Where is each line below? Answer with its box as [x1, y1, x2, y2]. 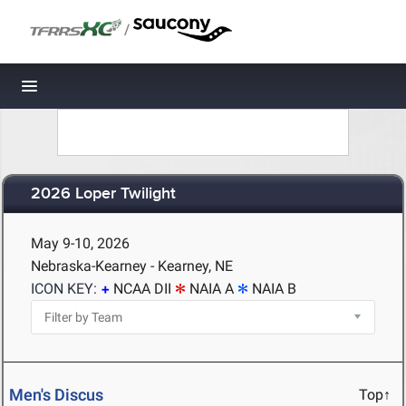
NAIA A [189, 280, 234, 297]
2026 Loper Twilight [31, 184, 176, 205]
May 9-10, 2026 [31, 235, 130, 252]
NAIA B [252, 280, 296, 297]
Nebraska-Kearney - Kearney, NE [31, 257, 233, 275]
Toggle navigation [30, 82, 152, 101]
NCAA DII [113, 280, 171, 297]
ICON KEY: [31, 280, 97, 297]
